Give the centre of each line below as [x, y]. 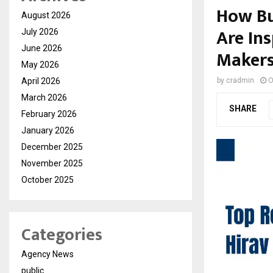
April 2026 [41, 81]
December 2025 [52, 147]
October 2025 [48, 179]
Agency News [48, 254]
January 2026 [48, 130]
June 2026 [42, 48]
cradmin [240, 80]
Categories [62, 235]
